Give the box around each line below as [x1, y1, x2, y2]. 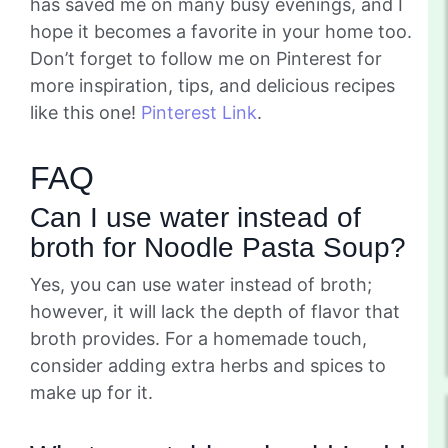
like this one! [30, 101, 136, 123]
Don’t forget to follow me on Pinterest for [30, 47, 382, 69]
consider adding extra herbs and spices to [30, 354, 386, 376]
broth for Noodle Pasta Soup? [30, 231, 406, 263]
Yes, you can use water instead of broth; [30, 273, 372, 295]
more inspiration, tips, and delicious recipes [30, 74, 395, 96]
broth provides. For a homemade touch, [30, 327, 367, 349]
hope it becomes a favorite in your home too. [30, 20, 412, 42]
